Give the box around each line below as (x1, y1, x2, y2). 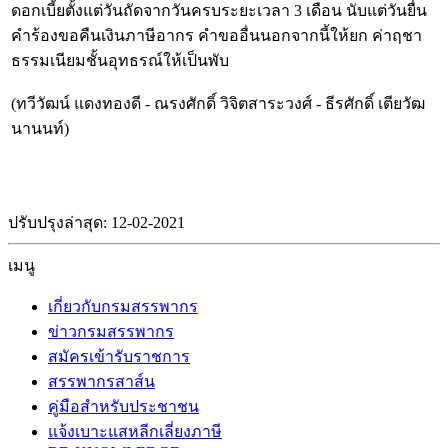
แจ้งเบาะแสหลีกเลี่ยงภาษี (48, 423, 222, 440)
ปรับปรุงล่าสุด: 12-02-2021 (8, 214, 185, 231)
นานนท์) (11, 120, 69, 137)
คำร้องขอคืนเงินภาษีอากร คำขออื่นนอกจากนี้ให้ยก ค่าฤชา (11, 27, 422, 44)
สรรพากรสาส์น (48, 373, 155, 390)
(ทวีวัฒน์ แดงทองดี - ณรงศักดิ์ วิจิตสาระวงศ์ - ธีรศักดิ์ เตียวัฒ (11, 95, 425, 112)
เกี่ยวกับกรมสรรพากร (48, 298, 198, 315)
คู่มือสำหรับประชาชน (48, 398, 199, 415)
